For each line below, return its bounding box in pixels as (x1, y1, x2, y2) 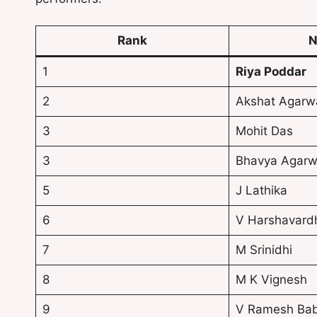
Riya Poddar (235, 64, 306, 79)
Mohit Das (235, 124, 293, 139)
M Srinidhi (235, 243, 292, 258)
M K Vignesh (235, 272, 307, 287)
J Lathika (235, 183, 287, 198)
